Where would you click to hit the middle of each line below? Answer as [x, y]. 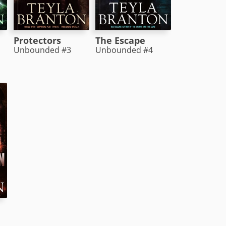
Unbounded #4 [124, 49]
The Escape [121, 40]
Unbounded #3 [42, 49]
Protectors [37, 40]
